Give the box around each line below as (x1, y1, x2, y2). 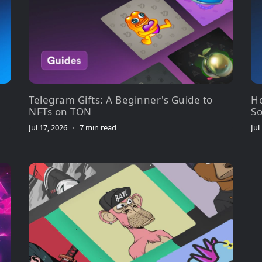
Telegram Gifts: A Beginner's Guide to (29, 92, 213, 106)
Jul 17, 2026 (29, 122, 67, 133)
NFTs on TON (29, 104, 92, 118)
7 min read (80, 122, 116, 133)
